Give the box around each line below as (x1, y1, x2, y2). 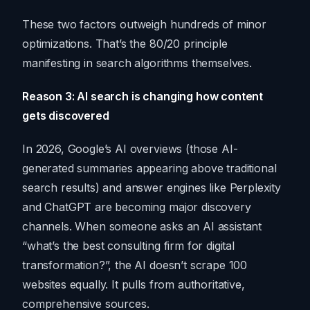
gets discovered (22, 109, 109, 123)
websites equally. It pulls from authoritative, (22, 277, 245, 292)
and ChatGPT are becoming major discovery (22, 200, 251, 215)
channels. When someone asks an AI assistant (22, 219, 262, 234)
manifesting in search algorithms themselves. (22, 56, 252, 71)
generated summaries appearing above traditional (22, 161, 277, 176)
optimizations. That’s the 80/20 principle (22, 37, 228, 51)
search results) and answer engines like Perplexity (22, 181, 281, 195)
